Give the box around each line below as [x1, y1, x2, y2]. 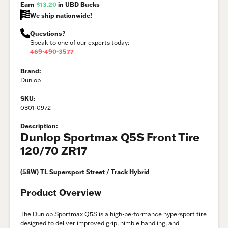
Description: [20, 122, 58, 130]
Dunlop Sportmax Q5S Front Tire [20, 129, 199, 145]
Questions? [30, 29, 66, 37]
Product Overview [20, 186, 101, 198]
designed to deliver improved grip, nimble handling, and [20, 219, 179, 227]
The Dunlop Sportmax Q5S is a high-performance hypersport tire [20, 210, 207, 218]
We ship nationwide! [30, 12, 93, 20]
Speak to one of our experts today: [30, 38, 130, 46]
